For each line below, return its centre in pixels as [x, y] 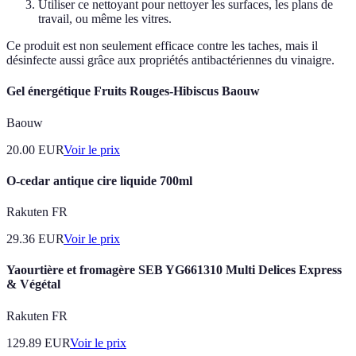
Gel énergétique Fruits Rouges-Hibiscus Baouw [133, 91]
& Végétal [33, 284]
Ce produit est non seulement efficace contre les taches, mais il [162, 46]
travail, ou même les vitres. [105, 19]
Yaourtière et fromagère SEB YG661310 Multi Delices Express [174, 270]
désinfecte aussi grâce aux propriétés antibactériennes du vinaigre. [170, 60]
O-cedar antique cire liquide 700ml [99, 180]
